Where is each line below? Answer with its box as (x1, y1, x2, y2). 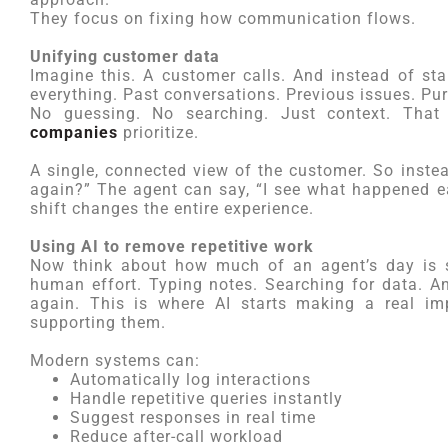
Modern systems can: (30, 351, 200, 370)
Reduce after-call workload (70, 427, 283, 446)
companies (30, 123, 118, 142)
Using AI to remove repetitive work (30, 237, 314, 256)
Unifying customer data (30, 47, 220, 66)
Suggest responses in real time (70, 408, 316, 427)
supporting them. (30, 313, 166, 332)
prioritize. (118, 123, 199, 142)
